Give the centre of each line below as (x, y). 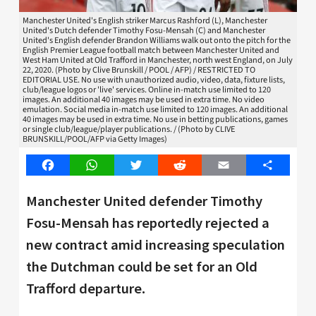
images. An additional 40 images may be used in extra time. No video (144, 100)
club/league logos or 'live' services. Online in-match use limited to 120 (147, 90)
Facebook (71, 165)
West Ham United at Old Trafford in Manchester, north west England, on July (158, 60)
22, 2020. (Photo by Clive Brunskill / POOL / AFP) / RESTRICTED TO (139, 70)
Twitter (153, 165)
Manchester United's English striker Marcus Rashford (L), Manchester (145, 21)
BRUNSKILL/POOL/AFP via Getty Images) (95, 139)
